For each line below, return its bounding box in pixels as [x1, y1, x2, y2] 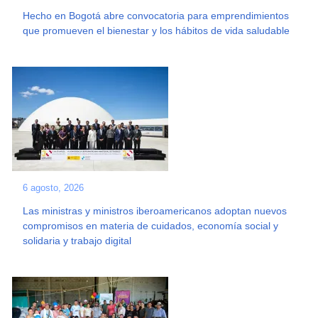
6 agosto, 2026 [23, 182, 84, 194]
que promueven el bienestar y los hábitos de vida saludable [23, 24, 290, 36]
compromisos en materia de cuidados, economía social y [23, 220, 279, 232]
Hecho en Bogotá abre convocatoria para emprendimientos [23, 9, 290, 21]
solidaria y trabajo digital [23, 235, 132, 247]
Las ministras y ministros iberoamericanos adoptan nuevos [23, 205, 287, 217]
